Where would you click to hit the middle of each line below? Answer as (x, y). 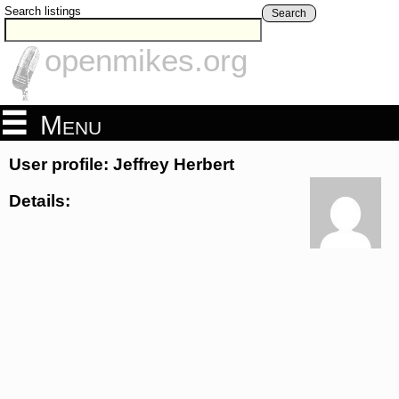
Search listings (43, 11)
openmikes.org (146, 61)
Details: (40, 200)
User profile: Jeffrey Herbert (122, 165)
